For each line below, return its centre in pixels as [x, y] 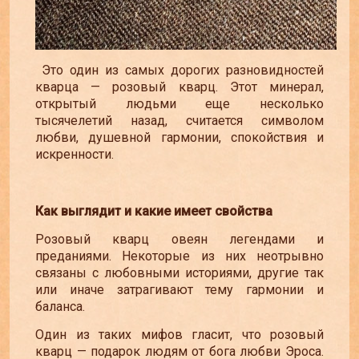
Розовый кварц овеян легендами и [179, 239]
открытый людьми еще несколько [179, 103]
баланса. [60, 307]
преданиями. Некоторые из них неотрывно [179, 256]
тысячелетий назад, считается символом [179, 120]
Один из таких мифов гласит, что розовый [179, 335]
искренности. [75, 154]
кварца [63, 87]
